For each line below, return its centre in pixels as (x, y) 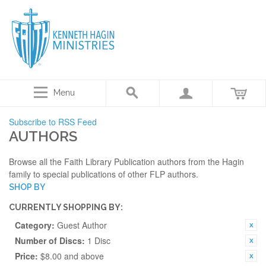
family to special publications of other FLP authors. (104, 174)
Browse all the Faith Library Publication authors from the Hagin (126, 161)
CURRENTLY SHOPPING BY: (66, 207)
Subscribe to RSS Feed (53, 122)
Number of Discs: (50, 240)
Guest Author (82, 225)
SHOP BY (27, 187)
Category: (35, 225)
